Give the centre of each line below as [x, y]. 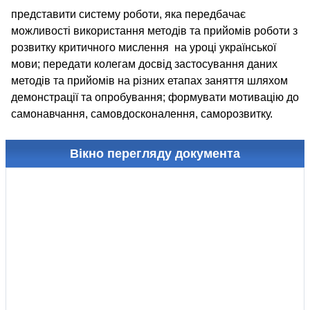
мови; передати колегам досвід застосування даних [144, 64]
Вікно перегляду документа [155, 154]
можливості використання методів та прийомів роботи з [154, 31]
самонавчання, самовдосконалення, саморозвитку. [142, 114]
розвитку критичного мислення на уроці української [144, 47]
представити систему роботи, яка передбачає [128, 14]
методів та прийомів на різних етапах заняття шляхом [149, 81]
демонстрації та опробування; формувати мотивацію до [155, 97]
